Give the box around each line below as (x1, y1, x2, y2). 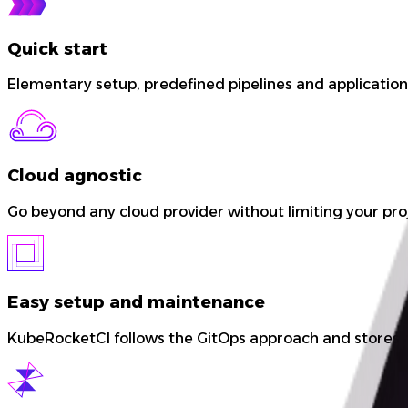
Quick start (7, 37, 107, 59)
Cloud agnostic (7, 165, 142, 187)
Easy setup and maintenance (7, 291, 265, 313)
